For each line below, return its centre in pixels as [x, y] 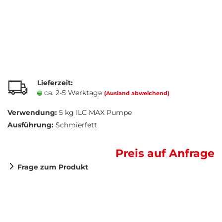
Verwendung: [32, 112]
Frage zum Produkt [53, 167]
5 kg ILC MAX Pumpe [95, 112]
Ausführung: [30, 125]
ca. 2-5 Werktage [74, 93]
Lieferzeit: [55, 83]
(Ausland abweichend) [137, 93]
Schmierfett [76, 125]
